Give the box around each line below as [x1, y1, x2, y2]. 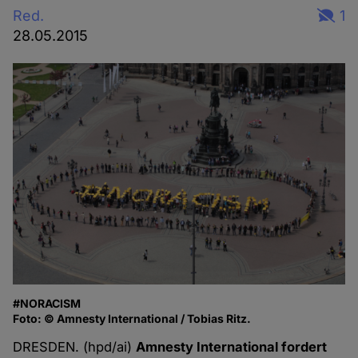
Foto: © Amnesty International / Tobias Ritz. [13, 312, 252, 326]
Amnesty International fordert [136, 339, 328, 356]
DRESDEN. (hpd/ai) [13, 339, 137, 356]
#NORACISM [13, 296, 82, 311]
